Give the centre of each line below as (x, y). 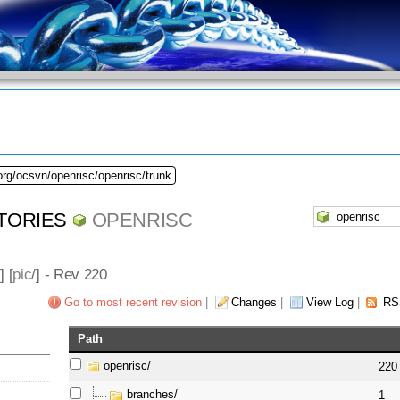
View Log (329, 303)
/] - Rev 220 (69, 274)
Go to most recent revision (133, 303)
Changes (254, 303)
